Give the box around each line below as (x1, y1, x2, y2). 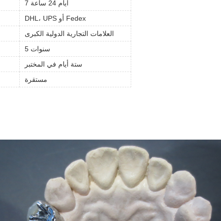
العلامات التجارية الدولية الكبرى (25, 30, 114, 37)
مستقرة (25, 75, 47, 83)
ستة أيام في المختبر (25, 60, 82, 68)
